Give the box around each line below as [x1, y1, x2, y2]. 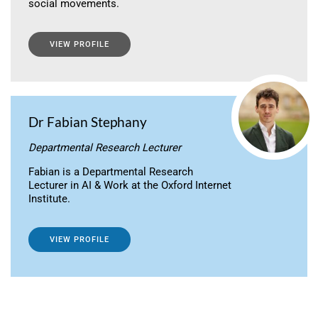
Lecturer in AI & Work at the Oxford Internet [28, 179, 231, 192]
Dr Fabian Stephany [28, 114, 147, 131]
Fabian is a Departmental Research [28, 165, 193, 179]
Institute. [28, 192, 70, 206]
